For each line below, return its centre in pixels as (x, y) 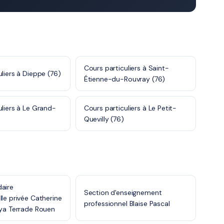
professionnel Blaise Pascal (127, 203)
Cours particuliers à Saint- (126, 68)
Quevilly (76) (104, 119)
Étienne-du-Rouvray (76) (124, 79)
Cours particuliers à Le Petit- (130, 108)
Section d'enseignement (123, 192)
